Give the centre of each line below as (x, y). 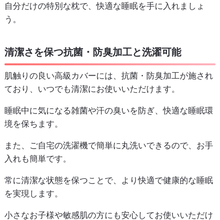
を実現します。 (33, 194)
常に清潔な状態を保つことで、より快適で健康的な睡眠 (109, 180)
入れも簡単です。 (38, 159)
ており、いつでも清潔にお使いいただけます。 (92, 89)
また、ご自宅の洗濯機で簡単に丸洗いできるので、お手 (109, 146)
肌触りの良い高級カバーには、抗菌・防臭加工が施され (109, 76)
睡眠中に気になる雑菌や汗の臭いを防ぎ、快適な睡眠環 (109, 111)
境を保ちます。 (33, 124)
